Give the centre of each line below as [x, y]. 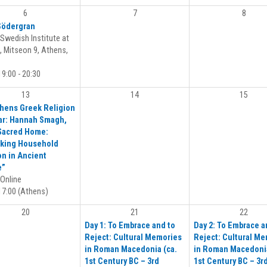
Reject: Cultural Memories [133, 238]
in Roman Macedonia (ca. [131, 250]
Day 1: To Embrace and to [130, 226]
